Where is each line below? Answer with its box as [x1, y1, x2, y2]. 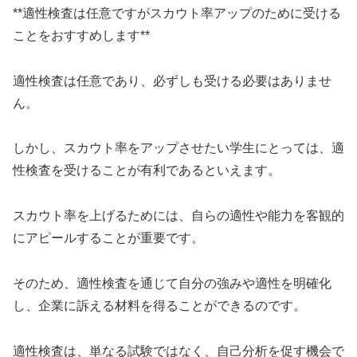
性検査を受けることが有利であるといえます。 [13, 163, 280, 178]
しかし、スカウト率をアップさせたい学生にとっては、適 [13, 141, 344, 155]
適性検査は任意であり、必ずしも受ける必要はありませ [13, 73, 331, 88]
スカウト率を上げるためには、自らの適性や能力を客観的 [13, 209, 344, 223]
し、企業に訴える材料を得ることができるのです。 [13, 299, 306, 313]
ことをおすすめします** [13, 28, 150, 42]
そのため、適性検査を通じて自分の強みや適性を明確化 [13, 277, 331, 291]
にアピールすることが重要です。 [13, 231, 204, 245]
